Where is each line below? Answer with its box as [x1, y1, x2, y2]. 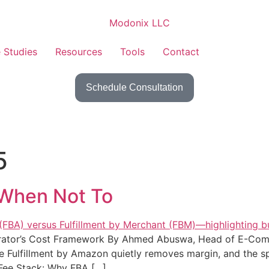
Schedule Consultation [86, 82, 183, 92]
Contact [162, 45, 199, 58]
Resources [55, 45, 102, 58]
